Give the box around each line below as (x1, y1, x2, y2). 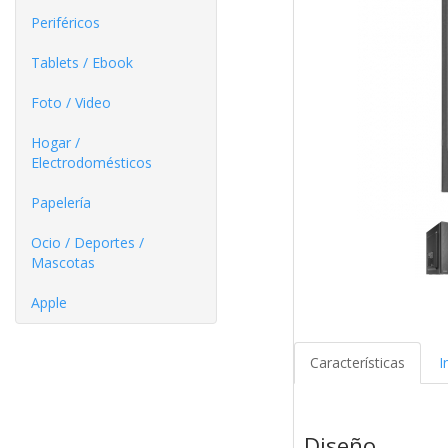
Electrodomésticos (31, 153, 152, 172)
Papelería (31, 193, 91, 212)
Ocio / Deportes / (31, 233, 144, 252)
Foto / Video (31, 93, 111, 112)
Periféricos (31, 13, 100, 32)
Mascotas (31, 253, 95, 272)
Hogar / (31, 133, 80, 152)
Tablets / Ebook (31, 53, 133, 72)
